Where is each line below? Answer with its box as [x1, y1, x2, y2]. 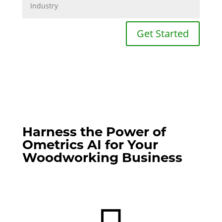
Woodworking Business [22, 149, 182, 166]
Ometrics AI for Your [22, 136, 158, 153]
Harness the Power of [22, 123, 166, 140]
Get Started [137, 26, 189, 40]
